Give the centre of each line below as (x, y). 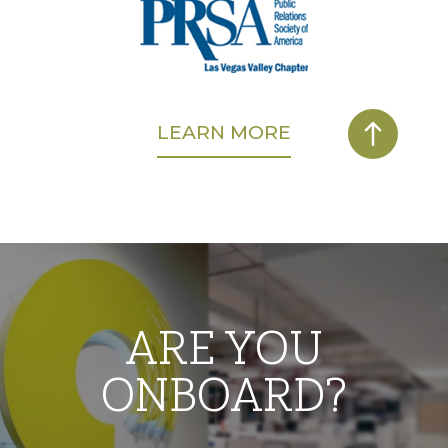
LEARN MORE (224, 132)
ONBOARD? (224, 393)
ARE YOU (224, 346)
